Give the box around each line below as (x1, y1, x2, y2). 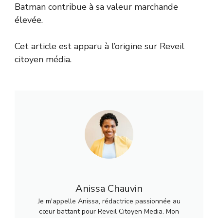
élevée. (15, 14, 43, 26)
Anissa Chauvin (75, 182, 143, 195)
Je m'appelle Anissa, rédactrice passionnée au (37, 196, 181, 206)
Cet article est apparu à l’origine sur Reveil (15, 40, 184, 52)
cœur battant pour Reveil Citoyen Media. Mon (39, 206, 179, 216)
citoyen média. (15, 53, 72, 65)
